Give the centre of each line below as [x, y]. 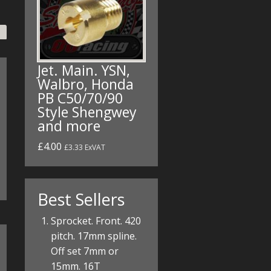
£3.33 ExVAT [85, 148]
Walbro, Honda [86, 84]
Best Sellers [81, 200]
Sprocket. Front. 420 [96, 221]
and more [69, 126]
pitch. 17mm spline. [94, 236]
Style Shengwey [87, 112]
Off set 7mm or [85, 251]
